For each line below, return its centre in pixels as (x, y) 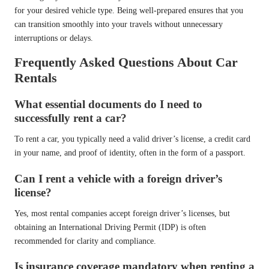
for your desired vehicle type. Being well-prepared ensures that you (129, 11)
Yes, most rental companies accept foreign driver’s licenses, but (122, 213)
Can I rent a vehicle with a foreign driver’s (118, 178)
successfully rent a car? (71, 118)
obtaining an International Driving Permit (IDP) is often (110, 227)
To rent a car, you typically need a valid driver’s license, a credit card (132, 139)
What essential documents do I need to (108, 104)
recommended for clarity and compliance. (85, 241)
